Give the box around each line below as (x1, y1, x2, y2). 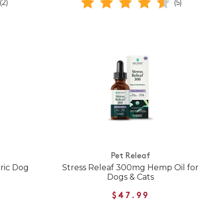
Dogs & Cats (107, 172, 154, 182)
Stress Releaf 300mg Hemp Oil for (62, 162, 199, 172)
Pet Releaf (111, 152, 150, 161)
